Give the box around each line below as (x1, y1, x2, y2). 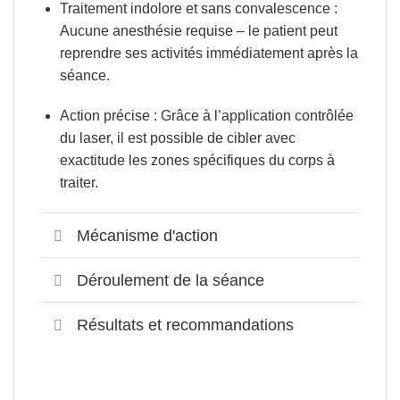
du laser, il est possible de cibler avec (59, 130, 296, 146)
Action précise (59, 108, 150, 124)
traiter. (59, 175, 98, 191)
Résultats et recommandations (77, 315, 295, 334)
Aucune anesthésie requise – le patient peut (59, 22, 337, 38)
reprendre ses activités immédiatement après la (59, 45, 358, 61)
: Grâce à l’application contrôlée (149, 108, 354, 124)
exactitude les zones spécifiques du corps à (59, 153, 335, 169)
